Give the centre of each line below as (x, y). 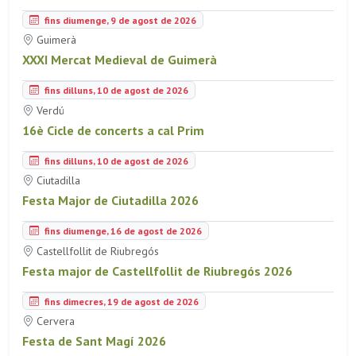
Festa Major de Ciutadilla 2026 (110, 201)
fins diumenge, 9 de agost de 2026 (119, 20)
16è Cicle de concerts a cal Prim (113, 130)
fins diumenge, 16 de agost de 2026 (122, 230)
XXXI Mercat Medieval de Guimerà (120, 60)
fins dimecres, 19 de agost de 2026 (120, 301)
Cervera (54, 321)
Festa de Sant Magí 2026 (94, 341)
